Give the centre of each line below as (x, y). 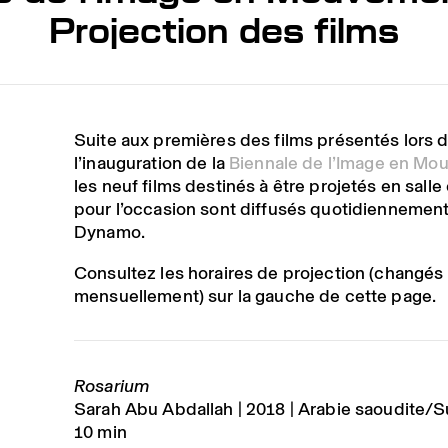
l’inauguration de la (151, 162)
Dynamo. (109, 231)
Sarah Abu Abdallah (153, 408)
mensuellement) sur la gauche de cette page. (255, 295)
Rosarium (111, 385)
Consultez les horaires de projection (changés (258, 272)
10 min (100, 431)
